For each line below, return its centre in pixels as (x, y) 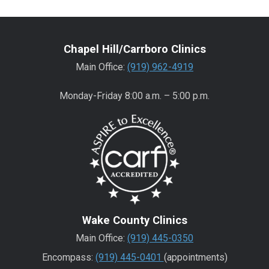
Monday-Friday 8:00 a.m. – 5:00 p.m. (134, 95)
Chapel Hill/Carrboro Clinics (134, 50)
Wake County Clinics (134, 221)
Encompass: (68, 258)
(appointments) (195, 258)
